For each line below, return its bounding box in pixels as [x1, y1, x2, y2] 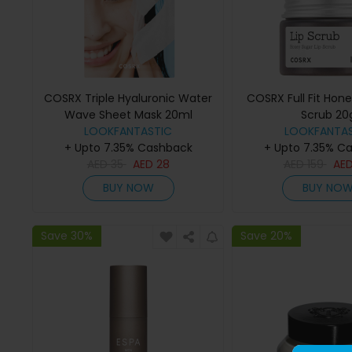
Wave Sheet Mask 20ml [64, 107, 192, 123]
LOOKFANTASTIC [84, 123, 173, 140]
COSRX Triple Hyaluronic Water [44, 90, 213, 107]
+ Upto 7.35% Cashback [64, 140, 192, 156]
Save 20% [240, 227, 293, 244]
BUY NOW [102, 180, 154, 196]
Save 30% [41, 227, 93, 244]
